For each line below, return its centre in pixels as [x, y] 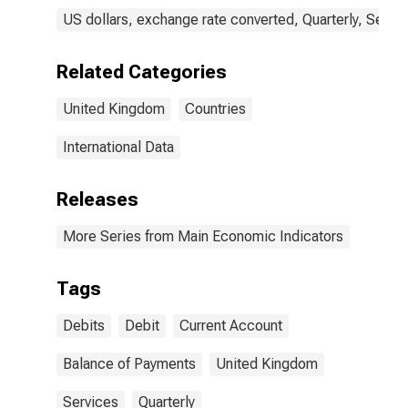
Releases [97, 199]
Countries [215, 109]
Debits [84, 326]
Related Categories [142, 72]
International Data [118, 147]
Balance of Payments [129, 364]
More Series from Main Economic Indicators [203, 236]
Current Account [231, 326]
